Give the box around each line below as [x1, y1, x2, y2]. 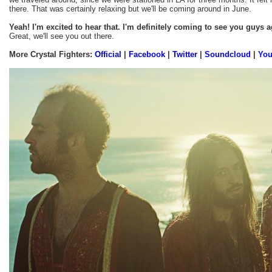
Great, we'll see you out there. [9, 31, 114, 41]
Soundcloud [205, 49, 251, 59]
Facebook [129, 49, 165, 59]
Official [95, 49, 121, 59]
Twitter [172, 49, 197, 59]
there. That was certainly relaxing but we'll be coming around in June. [9, 4, 251, 13]
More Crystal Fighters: [9, 49, 95, 59]
